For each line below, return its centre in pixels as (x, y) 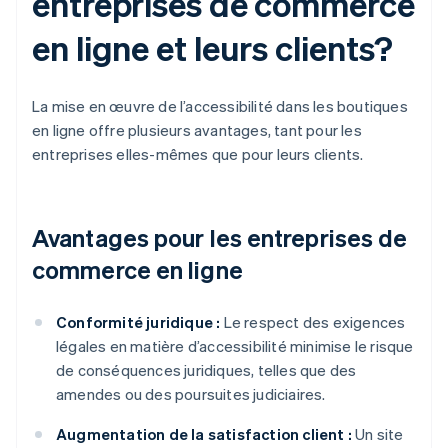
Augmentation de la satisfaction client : (204, 434)
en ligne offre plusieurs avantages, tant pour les (197, 130)
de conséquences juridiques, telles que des (206, 370)
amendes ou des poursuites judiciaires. (191, 394)
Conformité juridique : (138, 322)
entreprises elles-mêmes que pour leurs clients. (198, 154)
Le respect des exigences (313, 322)
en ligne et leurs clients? (213, 48)
